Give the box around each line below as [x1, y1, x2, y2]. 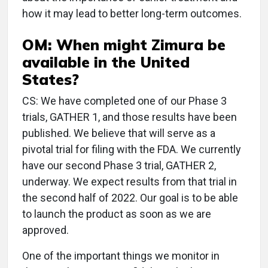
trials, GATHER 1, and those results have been [22, 111, 237, 124]
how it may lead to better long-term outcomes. [22, 7, 242, 20]
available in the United [22, 53, 190, 72]
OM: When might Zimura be [22, 35, 226, 54]
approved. [22, 224, 69, 237]
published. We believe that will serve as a [22, 127, 215, 140]
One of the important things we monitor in [22, 249, 220, 263]
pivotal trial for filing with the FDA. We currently [22, 143, 241, 156]
